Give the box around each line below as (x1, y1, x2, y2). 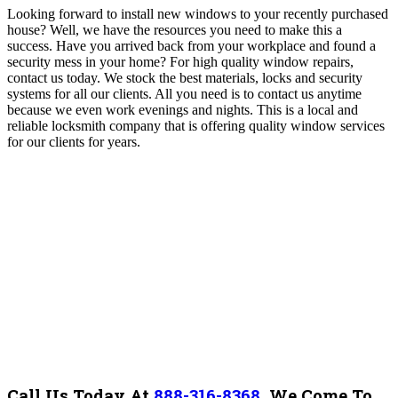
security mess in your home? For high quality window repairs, (7, 54, 354, 70)
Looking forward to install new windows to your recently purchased (7, 6, 388, 22)
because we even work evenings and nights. (7, 102, 257, 118)
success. (7, 38, 56, 54)
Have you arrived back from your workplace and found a (56, 38, 376, 54)
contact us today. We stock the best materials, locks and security (7, 70, 362, 86)
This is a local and (257, 102, 358, 118)
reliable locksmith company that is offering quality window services (7, 118, 385, 134)
